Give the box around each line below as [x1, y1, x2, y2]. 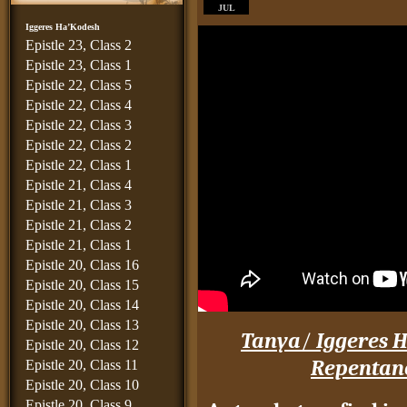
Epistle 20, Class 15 [25, 277, 139, 293]
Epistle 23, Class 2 [25, 37, 132, 53]
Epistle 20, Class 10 [25, 377, 139, 392]
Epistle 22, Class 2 [25, 137, 132, 153]
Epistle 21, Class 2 [25, 217, 132, 233]
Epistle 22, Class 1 [25, 157, 132, 173]
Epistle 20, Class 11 [25, 357, 138, 372]
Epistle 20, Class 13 [25, 317, 139, 333]
